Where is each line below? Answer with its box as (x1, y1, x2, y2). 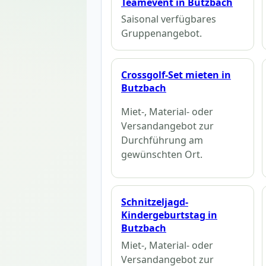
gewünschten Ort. (121, 147, 202, 161)
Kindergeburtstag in (121, 208, 217, 222)
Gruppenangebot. (121, 27, 202, 40)
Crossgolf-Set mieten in (121, 68, 231, 82)
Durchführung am (121, 133, 203, 147)
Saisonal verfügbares (121, 12, 216, 26)
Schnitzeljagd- (121, 195, 188, 209)
